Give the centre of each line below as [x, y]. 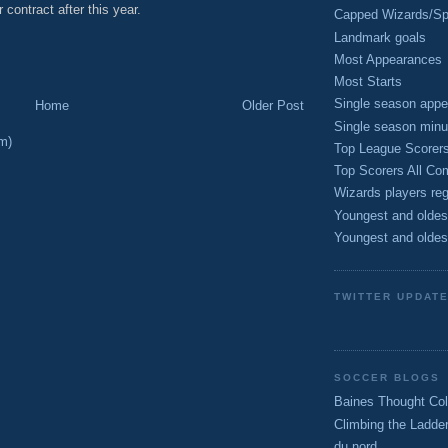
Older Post [273, 106]
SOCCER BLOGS [387, 377]
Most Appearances [388, 59]
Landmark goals [380, 37]
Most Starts [368, 82]
